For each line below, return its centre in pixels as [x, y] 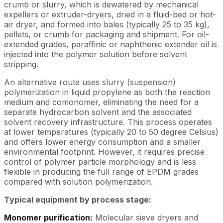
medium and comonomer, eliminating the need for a [101, 102]
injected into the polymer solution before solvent [96, 54]
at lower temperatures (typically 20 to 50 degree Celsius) [111, 132]
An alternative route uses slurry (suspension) [90, 82]
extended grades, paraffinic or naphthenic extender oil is [111, 44]
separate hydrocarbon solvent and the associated [98, 112]
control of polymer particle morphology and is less [100, 162]
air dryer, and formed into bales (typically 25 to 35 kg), [107, 24]
